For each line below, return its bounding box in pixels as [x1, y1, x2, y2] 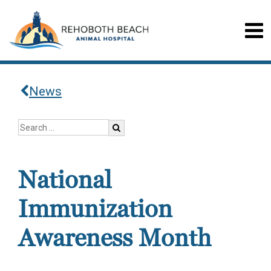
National [18, 165, 111, 196]
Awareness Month [18, 223, 211, 254]
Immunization [18, 194, 172, 225]
